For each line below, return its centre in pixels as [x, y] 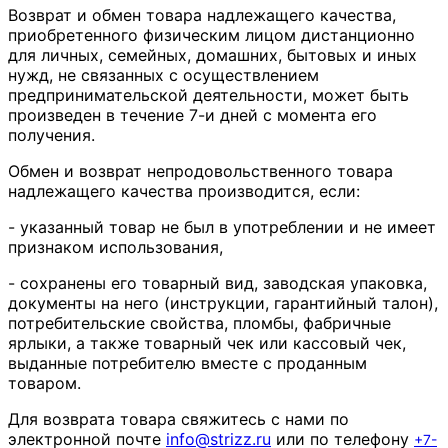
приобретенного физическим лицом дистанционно [211, 35]
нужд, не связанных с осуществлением [163, 75]
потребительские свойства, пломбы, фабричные [199, 323]
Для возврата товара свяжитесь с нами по [178, 419]
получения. [51, 135]
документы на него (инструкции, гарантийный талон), [223, 303]
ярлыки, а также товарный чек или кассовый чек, [207, 343]
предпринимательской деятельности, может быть [208, 95]
